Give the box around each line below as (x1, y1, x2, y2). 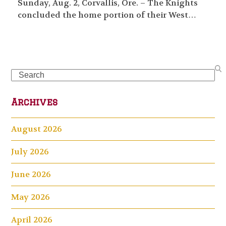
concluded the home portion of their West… (17, 9, 196, 20)
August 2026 (11, 123, 63, 134)
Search (11, 69, 38, 80)
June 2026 (11, 168, 51, 180)
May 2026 (11, 191, 50, 202)
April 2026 (11, 214, 53, 225)
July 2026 (11, 146, 49, 157)
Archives (11, 96, 58, 107)
